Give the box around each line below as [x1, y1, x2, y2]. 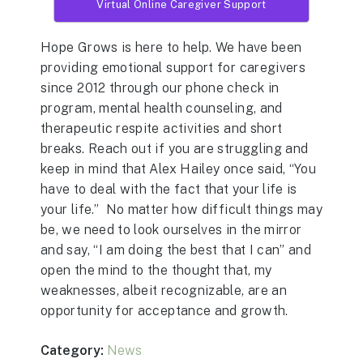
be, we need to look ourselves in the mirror [41, 221, 302, 237]
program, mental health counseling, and [41, 100, 283, 116]
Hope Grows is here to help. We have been [41, 39, 302, 55]
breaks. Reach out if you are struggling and [41, 140, 309, 156]
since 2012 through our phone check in [41, 79, 280, 96]
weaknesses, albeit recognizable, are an [41, 282, 288, 298]
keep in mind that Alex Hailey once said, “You [41, 160, 317, 177]
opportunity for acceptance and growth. [41, 302, 288, 318]
